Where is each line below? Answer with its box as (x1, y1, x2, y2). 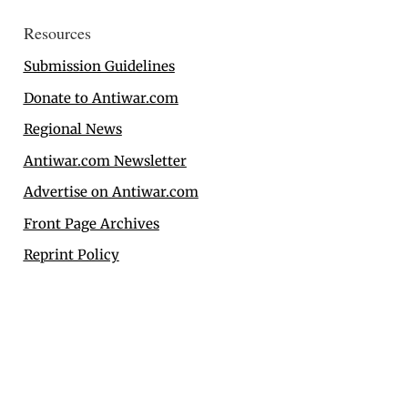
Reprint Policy (23, 246, 119, 264)
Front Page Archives (23, 214, 159, 232)
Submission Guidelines (23, 57, 175, 76)
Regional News (23, 120, 122, 138)
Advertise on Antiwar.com (23, 183, 199, 201)
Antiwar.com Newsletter (23, 151, 187, 169)
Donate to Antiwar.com (23, 88, 178, 107)
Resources (23, 22, 91, 45)
